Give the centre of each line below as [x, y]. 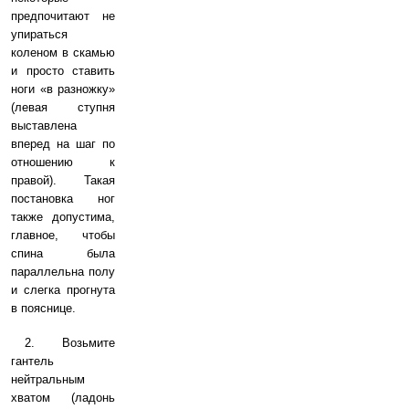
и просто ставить [63, 71]
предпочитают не [63, 16]
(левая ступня [63, 107]
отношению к [63, 162]
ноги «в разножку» [63, 89]
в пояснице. [43, 308]
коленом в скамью [63, 52]
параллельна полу [63, 272]
